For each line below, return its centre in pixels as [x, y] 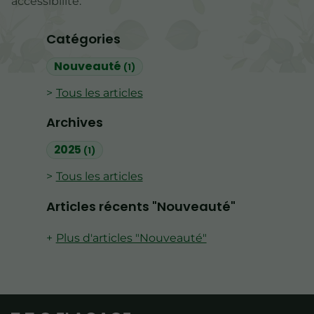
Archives [74, 123]
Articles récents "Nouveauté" [141, 206]
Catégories [83, 39]
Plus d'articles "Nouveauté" [131, 238]
